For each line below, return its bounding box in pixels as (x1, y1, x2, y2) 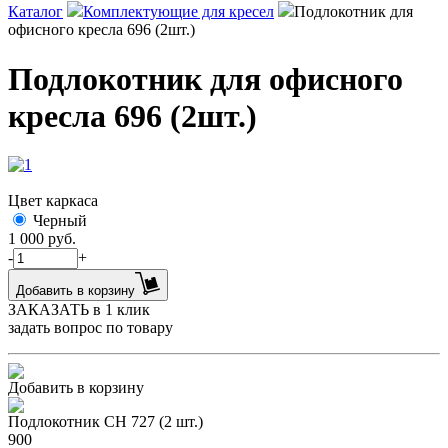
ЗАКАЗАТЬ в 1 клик (8, 301, 150, 319)
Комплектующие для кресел (83, 3, 274, 21)
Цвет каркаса (8, 192, 98, 210)
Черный (33, 212, 87, 230)
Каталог (8, 3, 63, 21)
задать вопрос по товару (8, 319, 173, 337)
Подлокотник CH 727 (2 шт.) (8, 413, 203, 431)
